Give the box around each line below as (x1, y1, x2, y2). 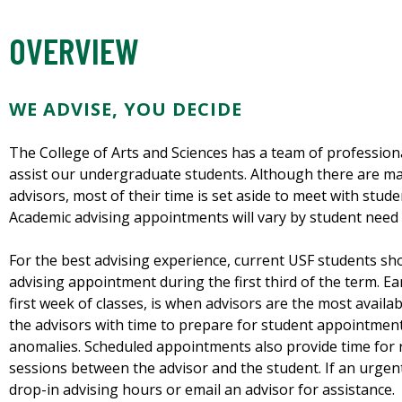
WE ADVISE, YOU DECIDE (9, 97, 248, 122)
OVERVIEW (9, 29, 139, 73)
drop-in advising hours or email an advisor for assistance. (9, 380, 395, 400)
